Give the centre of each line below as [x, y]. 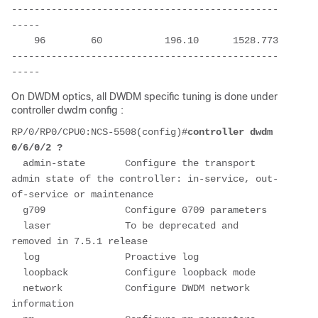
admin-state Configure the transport [133, 163]
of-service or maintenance [82, 194]
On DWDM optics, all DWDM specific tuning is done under [144, 96]
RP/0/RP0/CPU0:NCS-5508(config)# [99, 132]
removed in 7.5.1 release [79, 241]
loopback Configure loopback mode [133, 272]
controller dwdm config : [67, 110]
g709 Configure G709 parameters [139, 210]
